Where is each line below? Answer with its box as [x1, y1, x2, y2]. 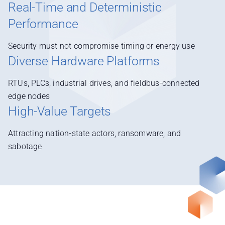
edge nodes [8, 91, 50, 101]
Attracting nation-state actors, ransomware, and [8, 129, 181, 138]
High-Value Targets [8, 103, 111, 119]
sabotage [8, 142, 42, 151]
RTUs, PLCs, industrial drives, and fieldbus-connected [8, 78, 200, 88]
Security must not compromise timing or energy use [8, 41, 195, 51]
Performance [8, 16, 78, 31]
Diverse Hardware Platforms [8, 53, 160, 68]
